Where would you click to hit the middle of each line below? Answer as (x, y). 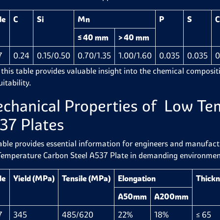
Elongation (137, 178)
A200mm (171, 196)
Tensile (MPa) (86, 178)
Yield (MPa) (34, 178)
